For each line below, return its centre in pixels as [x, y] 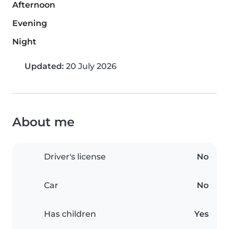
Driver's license [75, 157]
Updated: [44, 66]
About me [43, 122]
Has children [70, 214]
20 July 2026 [90, 66]
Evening [30, 23]
